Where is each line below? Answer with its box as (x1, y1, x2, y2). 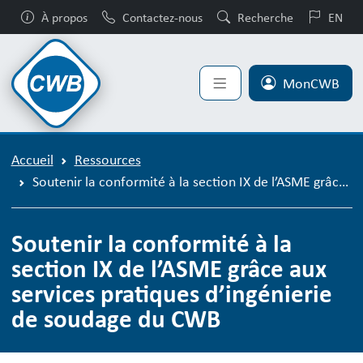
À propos (41, 8, 88, 26)
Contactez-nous (122, 8, 203, 26)
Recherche (237, 8, 293, 26)
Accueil (11, 150, 53, 170)
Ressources (74, 150, 141, 170)
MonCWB (283, 73, 340, 93)
